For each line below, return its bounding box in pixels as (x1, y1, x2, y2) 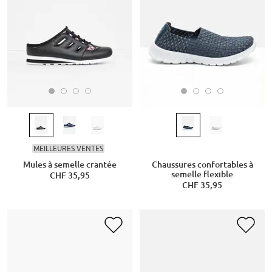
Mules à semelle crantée (22, 159, 117, 169)
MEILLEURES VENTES (33, 144, 104, 154)
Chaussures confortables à (151, 159, 253, 169)
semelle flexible (171, 169, 233, 179)
